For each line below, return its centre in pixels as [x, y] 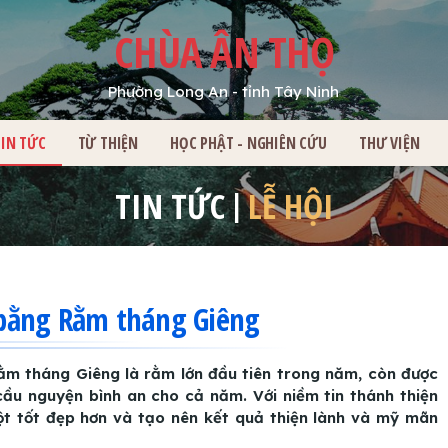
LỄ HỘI [290, 206]
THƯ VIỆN [389, 143]
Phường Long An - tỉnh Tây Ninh [224, 91]
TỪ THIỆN [108, 143]
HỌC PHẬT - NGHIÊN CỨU [248, 143]
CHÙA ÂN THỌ [224, 51]
